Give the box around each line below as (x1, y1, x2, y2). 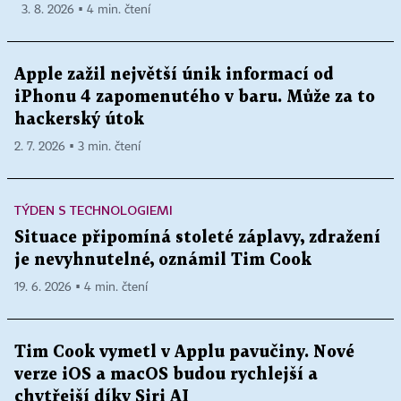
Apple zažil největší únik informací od (14, 67, 334, 83)
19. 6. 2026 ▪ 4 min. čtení (14, 281, 148, 294)
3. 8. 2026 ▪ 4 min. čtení (21, 4, 150, 17)
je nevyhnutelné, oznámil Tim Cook (14, 252, 311, 269)
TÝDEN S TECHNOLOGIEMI (14, 202, 173, 218)
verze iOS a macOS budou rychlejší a (14, 367, 318, 383)
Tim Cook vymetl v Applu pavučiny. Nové (14, 345, 354, 361)
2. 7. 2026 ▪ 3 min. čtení (14, 141, 141, 154)
